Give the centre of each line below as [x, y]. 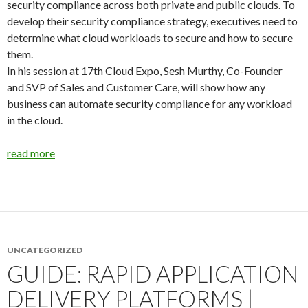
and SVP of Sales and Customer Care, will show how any [136, 87]
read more [31, 153]
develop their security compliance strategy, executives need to [152, 21]
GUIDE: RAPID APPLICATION [153, 274]
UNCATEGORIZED [45, 250]
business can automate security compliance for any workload [150, 103]
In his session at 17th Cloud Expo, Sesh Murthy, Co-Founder [145, 70]
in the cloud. [35, 120]
